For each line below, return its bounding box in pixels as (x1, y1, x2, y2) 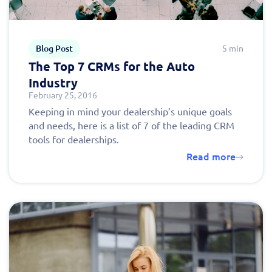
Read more (186, 151, 236, 163)
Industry (29, 76, 78, 90)
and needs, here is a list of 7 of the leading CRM (29, 120, 234, 132)
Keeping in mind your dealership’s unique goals (29, 106, 232, 118)
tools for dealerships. (29, 134, 119, 146)
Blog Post (36, 44, 73, 54)
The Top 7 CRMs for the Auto (29, 59, 195, 74)
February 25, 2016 (29, 90, 97, 101)
